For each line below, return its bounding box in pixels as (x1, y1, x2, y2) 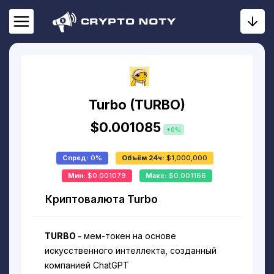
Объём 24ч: (121, 153, 166, 162)
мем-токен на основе (84, 231, 177, 242)
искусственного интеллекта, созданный (45, 245, 217, 256)
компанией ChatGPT (45, 260, 130, 271)
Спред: (62, 153, 91, 162)
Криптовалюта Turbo (45, 193, 158, 206)
